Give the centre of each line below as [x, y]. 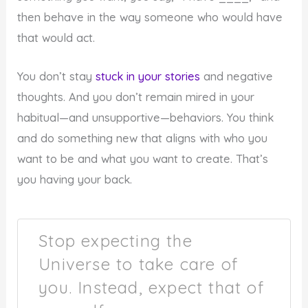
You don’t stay [57, 77]
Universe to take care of [139, 264]
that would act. [56, 38]
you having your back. [75, 180]
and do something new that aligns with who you [143, 139]
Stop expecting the [115, 240]
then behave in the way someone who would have [150, 18]
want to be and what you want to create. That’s [143, 159]
